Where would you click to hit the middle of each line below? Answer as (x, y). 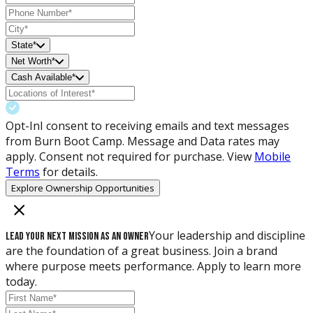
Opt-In (23, 126)
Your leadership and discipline (227, 236)
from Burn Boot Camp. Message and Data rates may (143, 141)
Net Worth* (33, 61)
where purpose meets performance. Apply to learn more (153, 267)
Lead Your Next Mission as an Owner (77, 237)
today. (21, 282)
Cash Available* (43, 78)
